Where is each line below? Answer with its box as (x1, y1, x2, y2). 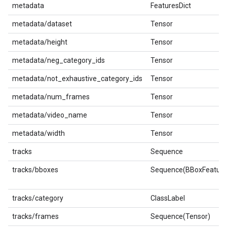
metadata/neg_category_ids (12, 56, 105, 64)
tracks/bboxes (12, 166, 58, 174)
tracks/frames (12, 212, 59, 220)
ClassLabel (150, 194, 185, 202)
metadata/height (12, 38, 67, 46)
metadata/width (12, 129, 65, 137)
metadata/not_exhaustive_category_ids (12, 74, 142, 83)
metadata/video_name (12, 111, 87, 119)
